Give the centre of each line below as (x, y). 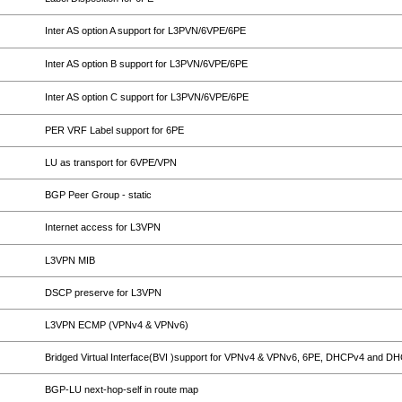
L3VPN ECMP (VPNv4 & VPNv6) (117, 325)
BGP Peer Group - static (98, 195)
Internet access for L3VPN (103, 227)
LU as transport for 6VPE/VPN (111, 162)
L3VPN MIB (70, 260)
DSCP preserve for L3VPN (103, 293)
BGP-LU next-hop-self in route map (122, 389)
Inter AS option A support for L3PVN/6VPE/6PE (145, 31)
